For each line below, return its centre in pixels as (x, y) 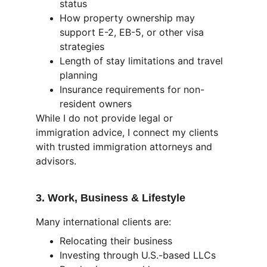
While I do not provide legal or (106, 118)
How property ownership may (129, 18)
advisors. (56, 161)
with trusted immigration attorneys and (125, 147)
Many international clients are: (103, 222)
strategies (82, 46)
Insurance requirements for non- (132, 89)
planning (79, 75)
